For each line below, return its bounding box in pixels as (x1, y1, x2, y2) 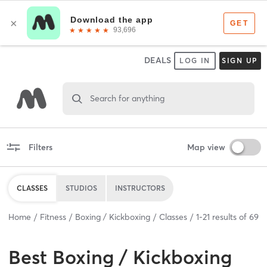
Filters (28, 141, 52, 153)
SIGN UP (221, 56, 259, 65)
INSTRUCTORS (115, 183, 165, 193)
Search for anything (89, 92, 164, 104)
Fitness (40, 211, 66, 222)
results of (210, 211, 249, 222)
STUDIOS (66, 183, 97, 193)
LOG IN (179, 56, 211, 65)
